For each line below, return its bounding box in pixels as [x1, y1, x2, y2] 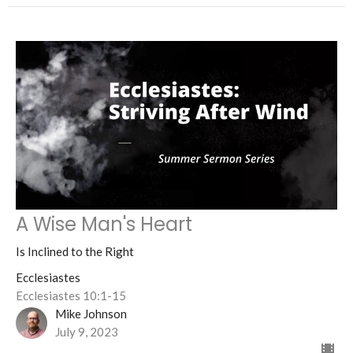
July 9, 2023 [55, 324, 118, 339]
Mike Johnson [55, 306, 127, 321]
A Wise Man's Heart [16, 210, 192, 237]
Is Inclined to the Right [16, 243, 134, 258]
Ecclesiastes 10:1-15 [16, 288, 126, 303]
